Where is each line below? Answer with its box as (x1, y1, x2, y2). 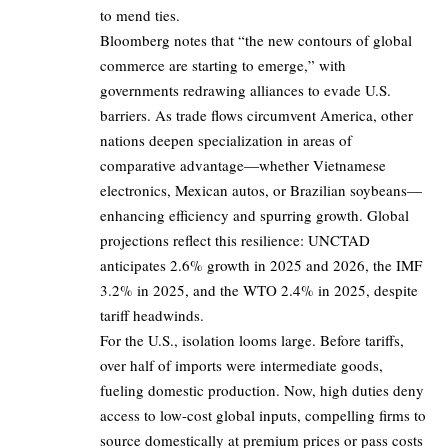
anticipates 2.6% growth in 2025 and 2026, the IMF (100, 255, 422, 276)
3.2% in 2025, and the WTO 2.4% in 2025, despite (100, 280, 418, 301)
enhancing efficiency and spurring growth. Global (100, 205, 409, 226)
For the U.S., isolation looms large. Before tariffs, (100, 330, 404, 351)
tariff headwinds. (100, 305, 204, 326)
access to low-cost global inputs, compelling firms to (100, 405, 426, 426)
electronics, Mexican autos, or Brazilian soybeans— (100, 180, 422, 201)
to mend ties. (100, 5, 180, 26)
